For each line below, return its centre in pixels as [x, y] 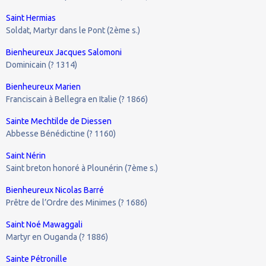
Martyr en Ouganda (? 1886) [57, 237]
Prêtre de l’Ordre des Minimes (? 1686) [77, 202]
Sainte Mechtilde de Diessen [59, 121]
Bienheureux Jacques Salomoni [64, 52]
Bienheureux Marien [43, 86]
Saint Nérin [26, 155]
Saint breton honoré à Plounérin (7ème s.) [82, 168]
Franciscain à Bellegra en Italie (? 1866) [77, 99]
